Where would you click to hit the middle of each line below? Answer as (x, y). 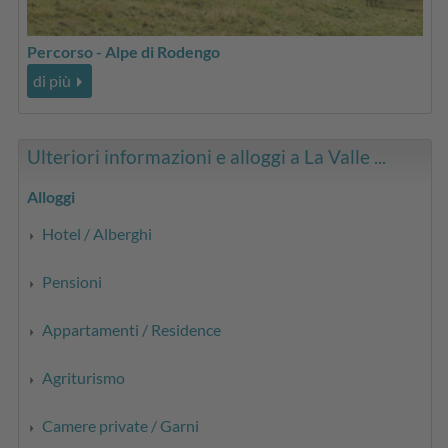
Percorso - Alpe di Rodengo (124, 52)
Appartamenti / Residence (132, 329)
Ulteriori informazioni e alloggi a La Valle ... (207, 156)
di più (52, 81)
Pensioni (72, 281)
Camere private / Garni (121, 425)
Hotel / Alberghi (97, 233)
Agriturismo (84, 377)
